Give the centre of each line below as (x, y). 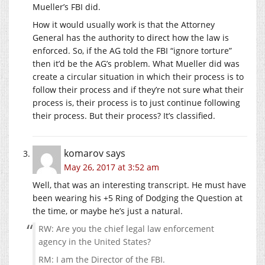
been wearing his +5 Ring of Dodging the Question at (138, 198)
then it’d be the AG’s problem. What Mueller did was (136, 63)
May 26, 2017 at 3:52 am (112, 167)
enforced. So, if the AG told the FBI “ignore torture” (132, 50)
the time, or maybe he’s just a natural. (108, 211)
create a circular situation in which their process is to (138, 76)
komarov (84, 153)
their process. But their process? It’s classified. (124, 115)
